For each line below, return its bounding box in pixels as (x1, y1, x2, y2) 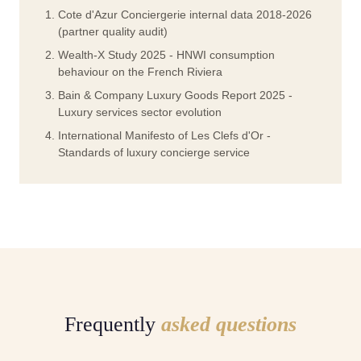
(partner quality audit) (58, 26, 168, 38)
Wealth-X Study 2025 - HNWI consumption (58, 49, 275, 61)
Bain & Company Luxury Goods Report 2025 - (58, 89, 293, 102)
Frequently (64, 313, 161, 336)
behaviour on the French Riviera (58, 66, 222, 78)
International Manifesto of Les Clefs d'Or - (58, 130, 271, 142)
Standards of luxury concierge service (58, 147, 250, 159)
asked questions (161, 313, 297, 336)
